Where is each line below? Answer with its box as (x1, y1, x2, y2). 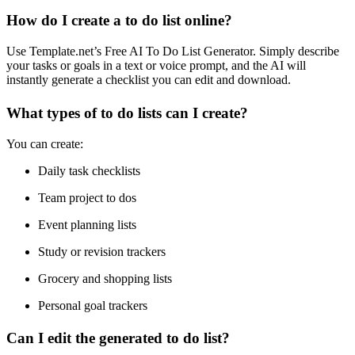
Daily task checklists (38, 163, 140, 177)
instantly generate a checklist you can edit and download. (6, 73, 291, 87)
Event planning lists (38, 217, 136, 231)
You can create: (6, 136, 83, 151)
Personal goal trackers (38, 298, 147, 312)
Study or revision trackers (38, 244, 166, 258)
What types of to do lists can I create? (6, 104, 248, 121)
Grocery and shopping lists (38, 271, 172, 285)
